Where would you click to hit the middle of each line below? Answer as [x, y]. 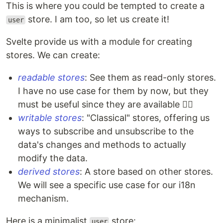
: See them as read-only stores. [150, 77]
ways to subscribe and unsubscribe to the [106, 131]
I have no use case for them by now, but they [113, 91]
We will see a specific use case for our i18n [107, 185]
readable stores [51, 77]
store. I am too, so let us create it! [98, 19]
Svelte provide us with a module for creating [99, 42]
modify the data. [53, 158]
